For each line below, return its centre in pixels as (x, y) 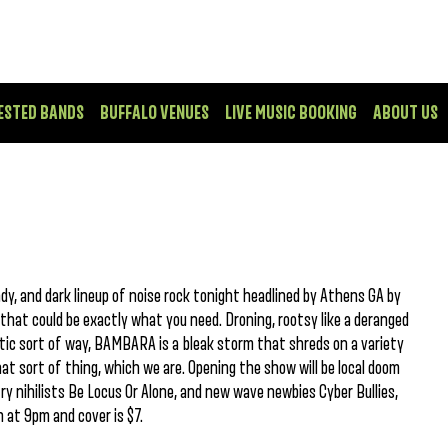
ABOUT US (405, 113)
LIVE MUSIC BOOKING (291, 113)
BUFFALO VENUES (154, 113)
